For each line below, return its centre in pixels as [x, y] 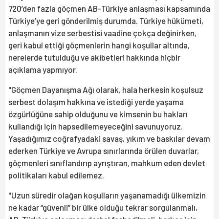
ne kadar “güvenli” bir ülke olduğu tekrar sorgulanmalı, [103, 208]
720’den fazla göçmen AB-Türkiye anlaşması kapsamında [109, 9]
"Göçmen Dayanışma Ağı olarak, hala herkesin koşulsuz [106, 90]
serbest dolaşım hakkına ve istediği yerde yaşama [96, 102]
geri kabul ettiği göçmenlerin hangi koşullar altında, [99, 45]
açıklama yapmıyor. [43, 70]
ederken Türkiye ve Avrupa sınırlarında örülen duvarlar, [104, 151]
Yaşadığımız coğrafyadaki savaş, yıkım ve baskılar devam [109, 139]
